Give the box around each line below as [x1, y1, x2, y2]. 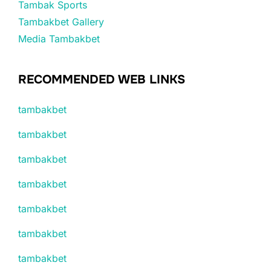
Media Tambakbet [18, 32, 100, 45]
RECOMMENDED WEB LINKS [18, 71, 185, 87]
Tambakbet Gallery [18, 15, 104, 28]
